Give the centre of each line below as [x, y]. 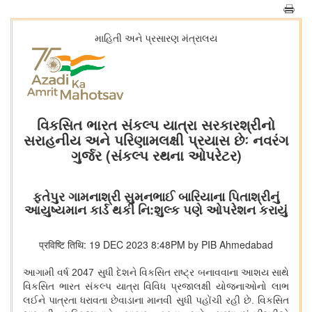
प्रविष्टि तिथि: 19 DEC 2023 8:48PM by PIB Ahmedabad [156, 245]
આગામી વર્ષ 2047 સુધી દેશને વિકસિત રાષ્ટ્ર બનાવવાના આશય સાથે [156, 273]
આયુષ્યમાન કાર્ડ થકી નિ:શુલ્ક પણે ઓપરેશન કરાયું [156, 210]
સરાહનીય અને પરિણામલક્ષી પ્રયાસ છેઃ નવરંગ [156, 140]
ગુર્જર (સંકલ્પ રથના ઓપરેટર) [156, 155]
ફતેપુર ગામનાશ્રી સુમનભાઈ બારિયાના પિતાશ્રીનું [156, 197]
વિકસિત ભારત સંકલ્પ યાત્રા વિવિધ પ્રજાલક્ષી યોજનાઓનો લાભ [156, 287]
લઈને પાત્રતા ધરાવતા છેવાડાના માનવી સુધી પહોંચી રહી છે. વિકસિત [156, 301]
